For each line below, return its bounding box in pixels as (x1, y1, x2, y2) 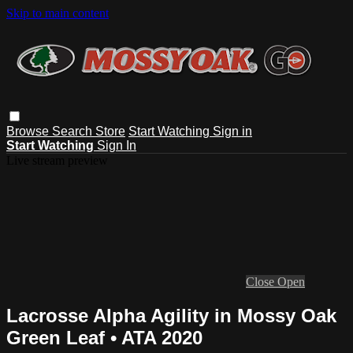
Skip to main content (6, 6, 109, 20)
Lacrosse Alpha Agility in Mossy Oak (6, 304, 336, 326)
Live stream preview (6, 153, 108, 167)
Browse (6, 124, 52, 138)
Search (52, 124, 95, 138)
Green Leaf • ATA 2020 (6, 326, 203, 348)
